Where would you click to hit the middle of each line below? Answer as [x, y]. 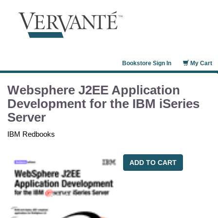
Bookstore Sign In [147, 63]
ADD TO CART [153, 163]
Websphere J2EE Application [94, 90]
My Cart [200, 63]
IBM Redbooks [31, 134]
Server [27, 117]
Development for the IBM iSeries [103, 104]
